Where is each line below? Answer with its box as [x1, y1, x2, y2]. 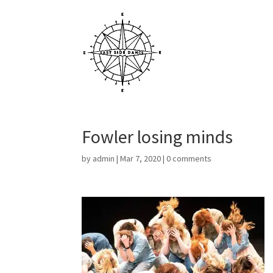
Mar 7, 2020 [120, 153, 161, 164]
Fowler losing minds [82, 125, 233, 148]
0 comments [166, 153, 212, 164]
